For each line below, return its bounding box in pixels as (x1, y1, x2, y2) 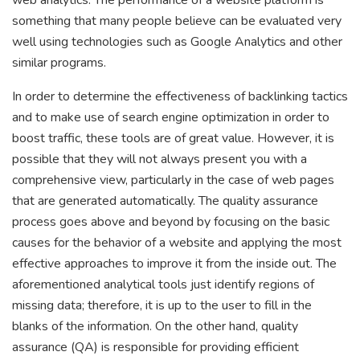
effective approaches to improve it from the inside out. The (12, 255, 337, 273)
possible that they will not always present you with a (12, 150, 307, 169)
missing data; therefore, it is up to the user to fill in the (12, 297, 312, 315)
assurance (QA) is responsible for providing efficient (12, 338, 299, 357)
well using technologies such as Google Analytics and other (12, 33, 342, 51)
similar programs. (12, 54, 106, 72)
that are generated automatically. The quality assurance (12, 192, 318, 211)
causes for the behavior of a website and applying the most (12, 234, 342, 252)
